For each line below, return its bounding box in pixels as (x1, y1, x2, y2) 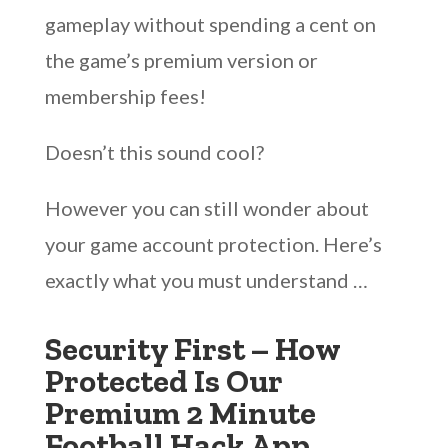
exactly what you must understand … (44, 268, 368, 292)
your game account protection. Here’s (44, 232, 382, 256)
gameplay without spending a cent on (44, 12, 376, 36)
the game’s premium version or (44, 48, 318, 72)
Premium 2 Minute (44, 394, 316, 432)
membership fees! (44, 84, 206, 108)
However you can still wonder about (44, 196, 369, 220)
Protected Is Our (44, 362, 282, 400)
